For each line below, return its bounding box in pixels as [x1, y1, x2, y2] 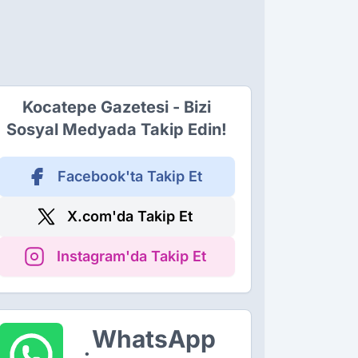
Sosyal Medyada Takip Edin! [6, 120, 227, 140]
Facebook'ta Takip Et [57, 168, 202, 185]
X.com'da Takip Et [66, 208, 193, 225]
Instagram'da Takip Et [56, 248, 206, 265]
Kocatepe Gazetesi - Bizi [22, 97, 211, 117]
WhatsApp [91, 324, 216, 354]
